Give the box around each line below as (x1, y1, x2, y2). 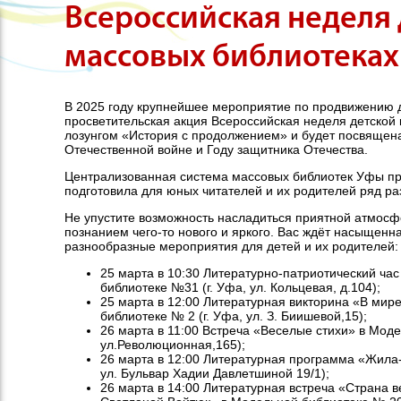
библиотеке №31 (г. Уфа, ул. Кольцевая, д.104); (99, 280, 380, 295)
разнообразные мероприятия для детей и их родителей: (64, 239, 398, 254)
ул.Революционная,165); (99, 337, 245, 353)
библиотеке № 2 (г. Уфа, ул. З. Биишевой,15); (99, 309, 367, 324)
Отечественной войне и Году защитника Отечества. (64, 142, 368, 158)
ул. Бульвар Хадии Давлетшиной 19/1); (99, 366, 329, 381)
